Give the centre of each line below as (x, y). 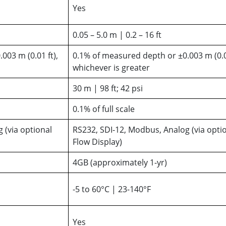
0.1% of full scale (104, 109)
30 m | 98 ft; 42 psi (108, 88)
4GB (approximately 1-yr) (120, 162)
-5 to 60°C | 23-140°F (112, 189)
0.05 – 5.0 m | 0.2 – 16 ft (117, 35)
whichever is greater (111, 67)
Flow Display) (97, 142)
